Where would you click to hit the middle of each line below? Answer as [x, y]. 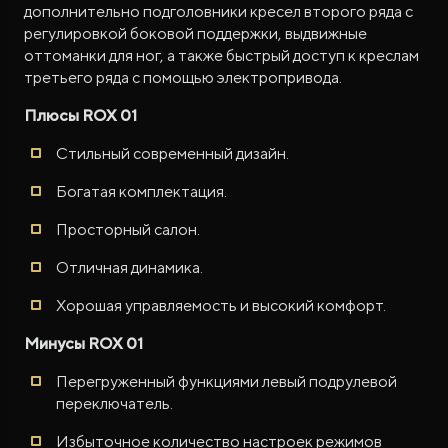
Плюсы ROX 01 [80, 115]
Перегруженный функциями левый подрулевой [226, 381]
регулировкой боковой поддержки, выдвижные [195, 33]
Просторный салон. [128, 229]
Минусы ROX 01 [83, 343]
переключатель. [114, 403]
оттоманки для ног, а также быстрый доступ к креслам [221, 55]
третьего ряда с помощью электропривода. [183, 77]
